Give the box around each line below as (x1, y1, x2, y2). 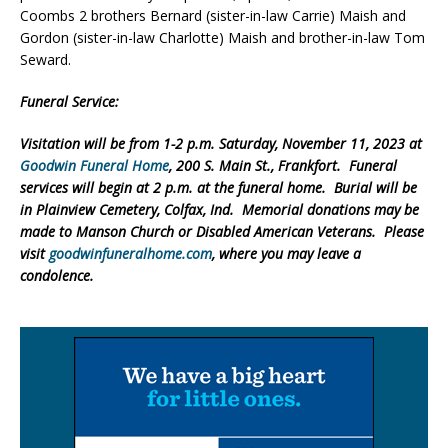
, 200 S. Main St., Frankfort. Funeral (169, 155, 397, 175)
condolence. (20, 265, 94, 285)
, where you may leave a (212, 243, 361, 263)
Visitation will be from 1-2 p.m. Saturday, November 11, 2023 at (20, 133, 422, 153)
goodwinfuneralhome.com (49, 243, 212, 263)
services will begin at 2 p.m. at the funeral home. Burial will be (20, 177, 417, 197)
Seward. (20, 49, 71, 69)
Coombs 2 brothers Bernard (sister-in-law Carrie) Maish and (20, 5, 406, 25)
